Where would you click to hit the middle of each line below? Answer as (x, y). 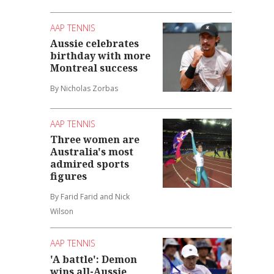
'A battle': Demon (94, 259)
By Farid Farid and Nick (90, 197)
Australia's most (92, 152)
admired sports (90, 164)
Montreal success (94, 68)
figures (69, 176)
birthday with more (101, 56)
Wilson (62, 212)
